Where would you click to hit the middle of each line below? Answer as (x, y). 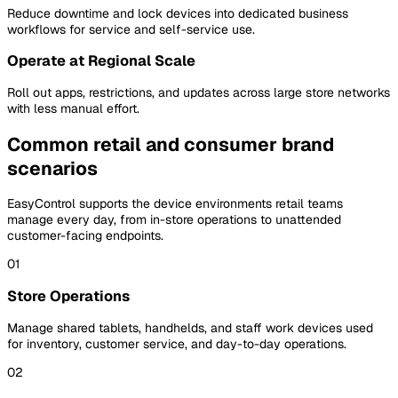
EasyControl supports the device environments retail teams (175, 204)
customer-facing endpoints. (85, 236)
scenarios (52, 168)
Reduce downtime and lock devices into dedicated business (178, 13)
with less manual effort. (73, 109)
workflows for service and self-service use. (131, 29)
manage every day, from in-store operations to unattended (174, 220)
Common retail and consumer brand (171, 144)
